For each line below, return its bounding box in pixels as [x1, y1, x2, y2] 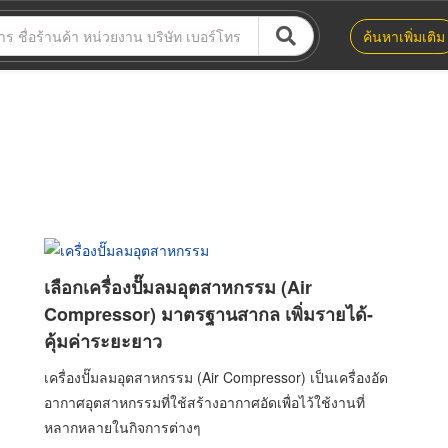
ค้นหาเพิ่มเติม [363, 25, 446, 46]
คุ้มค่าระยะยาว [44, 327, 162, 354]
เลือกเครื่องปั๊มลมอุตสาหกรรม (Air [44, 273, 312, 300]
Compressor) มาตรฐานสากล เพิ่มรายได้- [44, 300, 373, 327]
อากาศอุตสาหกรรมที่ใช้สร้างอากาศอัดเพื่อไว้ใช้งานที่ [44, 392, 365, 412]
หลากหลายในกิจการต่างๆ [44, 417, 201, 437]
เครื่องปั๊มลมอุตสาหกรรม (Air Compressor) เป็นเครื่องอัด [44, 367, 388, 387]
